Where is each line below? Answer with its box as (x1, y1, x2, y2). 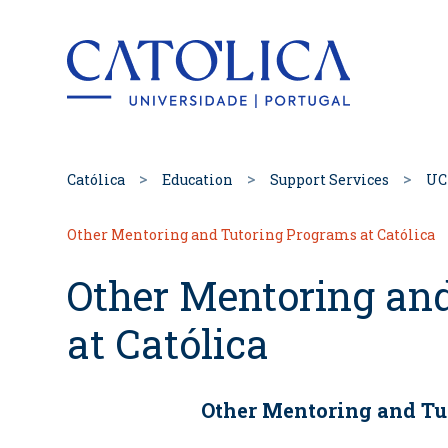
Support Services (270, 169, 389, 189)
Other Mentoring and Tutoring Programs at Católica (67, 224, 435, 244)
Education (162, 169, 233, 189)
